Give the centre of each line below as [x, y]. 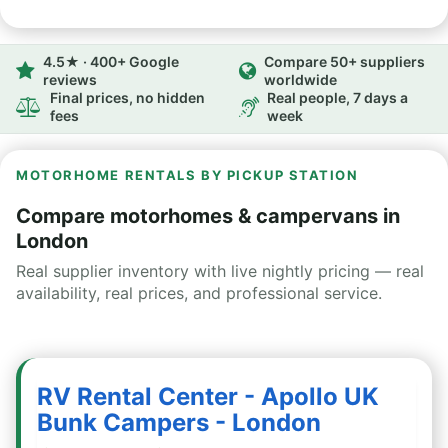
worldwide [300, 79]
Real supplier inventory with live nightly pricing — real [220, 271]
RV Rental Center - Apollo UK [208, 396]
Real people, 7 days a [337, 97]
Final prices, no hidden [127, 97]
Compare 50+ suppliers [344, 61]
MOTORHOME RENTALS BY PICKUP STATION [187, 175]
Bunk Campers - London [179, 422]
